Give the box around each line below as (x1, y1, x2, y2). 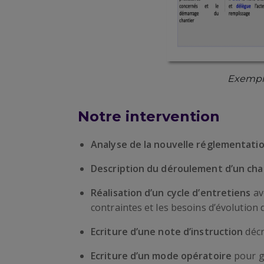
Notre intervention (78, 108, 220, 125)
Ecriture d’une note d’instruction (91, 225, 246, 238)
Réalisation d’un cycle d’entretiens (91, 186, 253, 199)
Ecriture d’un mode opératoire (91, 249, 234, 262)
